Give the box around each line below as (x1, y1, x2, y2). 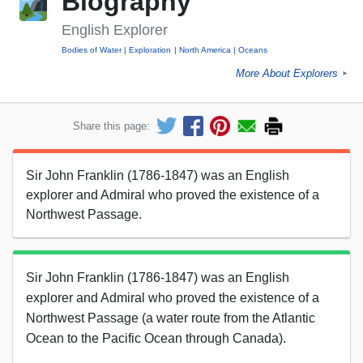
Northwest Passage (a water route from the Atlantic (26, 310, 315, 325)
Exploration (129, 45, 172, 55)
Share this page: (73, 119, 150, 132)
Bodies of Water (62, 45, 122, 55)
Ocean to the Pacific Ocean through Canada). (26, 331, 286, 345)
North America (178, 45, 231, 55)
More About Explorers (236, 67, 338, 80)
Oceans (238, 45, 268, 55)
